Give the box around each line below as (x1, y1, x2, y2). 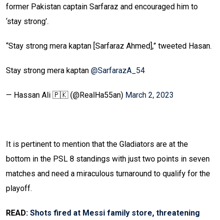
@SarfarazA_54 (91, 66, 145, 76)
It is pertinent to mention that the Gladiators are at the (6, 139, 188, 149)
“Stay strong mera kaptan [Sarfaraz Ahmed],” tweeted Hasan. (6, 41, 212, 51)
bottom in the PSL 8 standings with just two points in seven (6, 154, 210, 164)
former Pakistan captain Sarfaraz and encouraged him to (6, 2, 198, 12)
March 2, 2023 (125, 90, 174, 100)
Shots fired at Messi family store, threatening (30, 208, 200, 218)
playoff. (6, 184, 32, 193)
